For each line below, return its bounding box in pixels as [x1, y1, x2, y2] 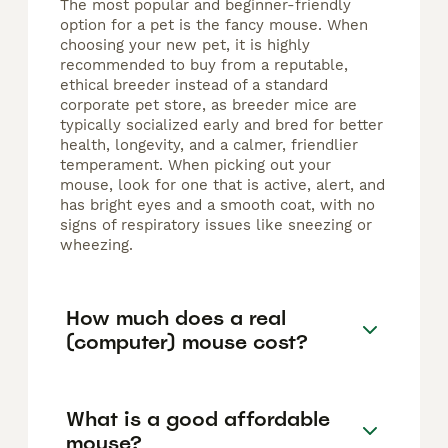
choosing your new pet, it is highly [60, 36, 310, 55]
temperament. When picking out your [60, 156, 331, 175]
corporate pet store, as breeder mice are [60, 96, 357, 115]
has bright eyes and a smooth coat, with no [60, 196, 375, 215]
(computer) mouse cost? [66, 328, 308, 355]
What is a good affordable [66, 405, 330, 432]
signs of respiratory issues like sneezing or [60, 216, 372, 235]
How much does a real [66, 304, 286, 331]
